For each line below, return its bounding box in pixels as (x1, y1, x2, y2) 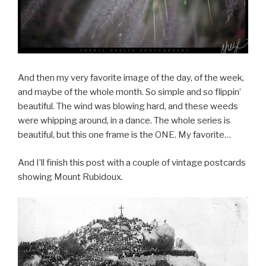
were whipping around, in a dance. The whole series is (18, 115, 230, 126)
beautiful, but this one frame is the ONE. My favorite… (18, 129, 231, 141)
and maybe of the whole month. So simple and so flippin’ (18, 87, 241, 98)
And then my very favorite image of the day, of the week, (18, 72, 244, 84)
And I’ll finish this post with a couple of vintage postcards (18, 157, 246, 168)
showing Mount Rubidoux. (18, 171, 123, 182)
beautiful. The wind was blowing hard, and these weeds (18, 101, 238, 112)
